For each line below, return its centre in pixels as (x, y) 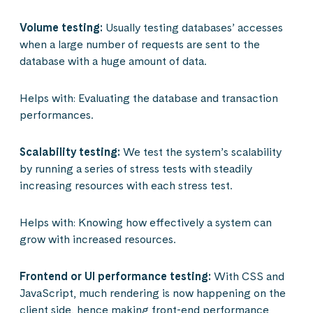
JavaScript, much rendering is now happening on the (153, 293)
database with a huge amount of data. (113, 61)
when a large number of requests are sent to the (140, 45)
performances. (57, 115)
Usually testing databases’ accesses (193, 28)
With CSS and (248, 277)
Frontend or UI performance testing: (115, 277)
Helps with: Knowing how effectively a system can (146, 223)
